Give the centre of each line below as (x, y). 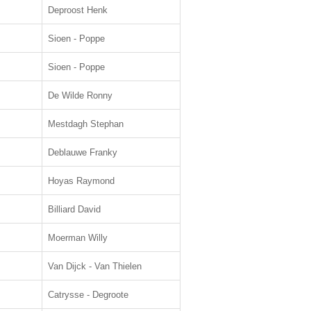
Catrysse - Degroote (88, 295)
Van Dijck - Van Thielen (95, 266)
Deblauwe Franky (83, 152)
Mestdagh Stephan (86, 124)
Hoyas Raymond (81, 181)
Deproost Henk (78, 10)
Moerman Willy (78, 238)
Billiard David (74, 209)
